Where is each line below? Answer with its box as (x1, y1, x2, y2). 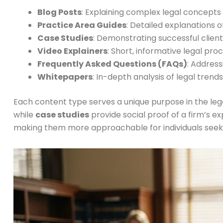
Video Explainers (37, 45, 108, 57)
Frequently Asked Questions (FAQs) (37, 58, 187, 70)
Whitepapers (37, 71, 93, 83)
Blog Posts (37, 6, 82, 18)
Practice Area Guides (37, 19, 126, 31)
